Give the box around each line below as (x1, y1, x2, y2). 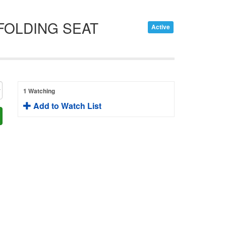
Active (151, 22, 170, 32)
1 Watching (23, 86, 55, 95)
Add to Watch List (31, 99, 101, 111)
